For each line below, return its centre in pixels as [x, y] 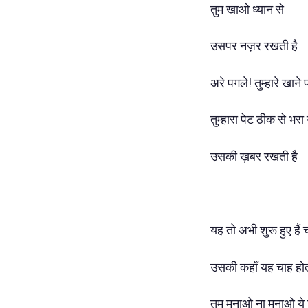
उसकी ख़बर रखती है [254, 156]
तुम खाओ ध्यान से [247, 9]
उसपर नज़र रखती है [254, 46]
